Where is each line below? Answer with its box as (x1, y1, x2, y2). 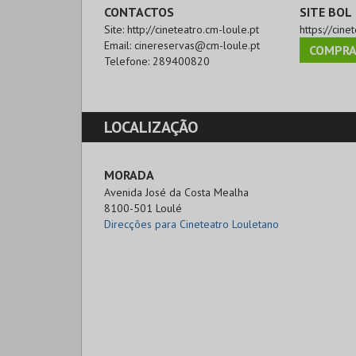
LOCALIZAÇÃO (104, 116, 198, 137)
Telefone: (104, 53, 153, 68)
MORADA (104, 166, 154, 183)
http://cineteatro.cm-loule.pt (127, 21, 259, 37)
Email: (104, 37, 134, 52)
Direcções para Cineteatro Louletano (104, 216, 279, 231)
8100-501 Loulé (104, 200, 182, 215)
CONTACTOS (104, 3, 174, 20)
